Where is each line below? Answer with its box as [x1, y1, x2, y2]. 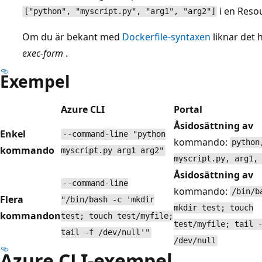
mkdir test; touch [174, 203, 253, 213]
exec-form [22, 46, 63, 60]
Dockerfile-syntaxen [122, 30, 211, 43]
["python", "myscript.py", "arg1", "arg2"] [23, 6, 216, 16]
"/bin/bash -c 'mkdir [61, 195, 154, 205]
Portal [174, 102, 202, 116]
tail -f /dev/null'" [61, 227, 150, 237]
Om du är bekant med [22, 30, 122, 43]
